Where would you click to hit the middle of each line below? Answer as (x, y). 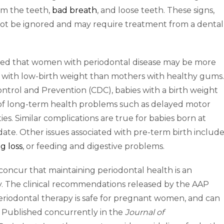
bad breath (74, 10)
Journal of (144, 212)
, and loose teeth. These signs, (156, 10)
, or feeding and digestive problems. (93, 146)
